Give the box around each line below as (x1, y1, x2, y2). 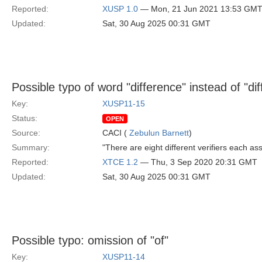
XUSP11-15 (102, 99, 145, 108)
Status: (12, 113, 37, 123)
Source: (12, 128, 40, 137)
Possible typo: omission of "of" (12, 234, 168, 247)
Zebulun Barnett (129, 128, 189, 137)
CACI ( (102, 128, 129, 137)
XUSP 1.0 (102, 4, 138, 13)
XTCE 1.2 (102, 157, 138, 167)
